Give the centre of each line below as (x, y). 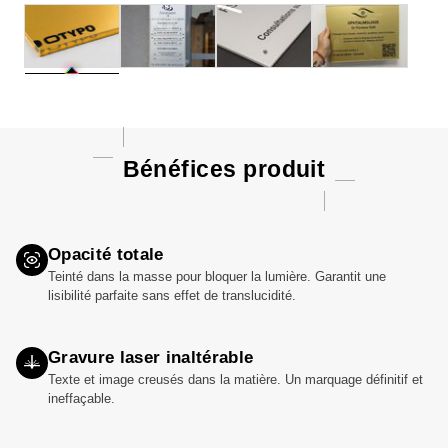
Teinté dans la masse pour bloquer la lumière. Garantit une (217, 277)
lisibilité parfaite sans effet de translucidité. (172, 296)
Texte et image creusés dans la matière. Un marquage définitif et (235, 380)
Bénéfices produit (224, 169)
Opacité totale (106, 255)
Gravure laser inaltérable (151, 358)
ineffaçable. (81, 399)
